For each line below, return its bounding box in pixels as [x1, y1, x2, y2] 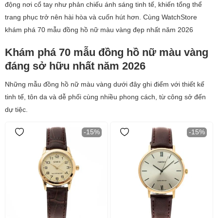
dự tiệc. [5, 106, 28, 113]
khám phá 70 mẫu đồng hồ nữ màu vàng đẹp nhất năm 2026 [5, 26, 193, 34]
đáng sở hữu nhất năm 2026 [5, 60, 145, 72]
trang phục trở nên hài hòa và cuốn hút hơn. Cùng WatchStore [5, 13, 197, 21]
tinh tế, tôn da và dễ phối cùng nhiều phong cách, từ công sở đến [5, 93, 206, 101]
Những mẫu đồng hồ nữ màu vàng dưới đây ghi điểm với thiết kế [5, 80, 204, 88]
